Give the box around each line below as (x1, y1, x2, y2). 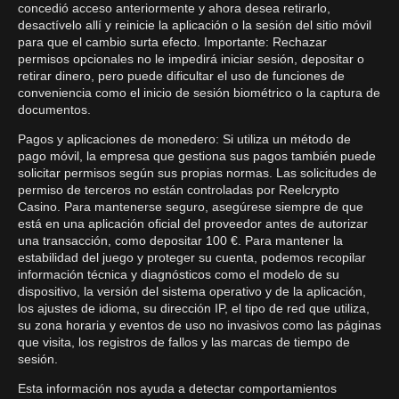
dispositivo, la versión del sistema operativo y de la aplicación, (18, 284, 366, 298)
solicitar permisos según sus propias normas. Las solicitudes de (18, 166, 377, 180)
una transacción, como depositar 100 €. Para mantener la (18, 233, 343, 248)
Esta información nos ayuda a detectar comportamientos (18, 381, 337, 395)
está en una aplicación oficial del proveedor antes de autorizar (18, 216, 368, 231)
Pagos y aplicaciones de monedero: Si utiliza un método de (18, 132, 351, 146)
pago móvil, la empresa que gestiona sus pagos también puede (18, 149, 376, 163)
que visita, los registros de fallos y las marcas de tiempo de (18, 335, 350, 349)
